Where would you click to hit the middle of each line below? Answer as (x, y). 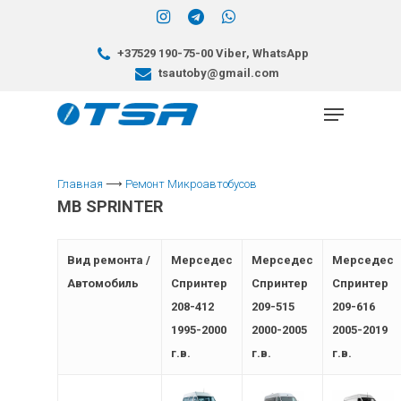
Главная (80, 184)
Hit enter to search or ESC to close (171, 200)
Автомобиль (103, 283)
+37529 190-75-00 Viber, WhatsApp (211, 53)
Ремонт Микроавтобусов (191, 184)
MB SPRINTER (111, 206)
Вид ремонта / (109, 260)
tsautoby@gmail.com (218, 73)
